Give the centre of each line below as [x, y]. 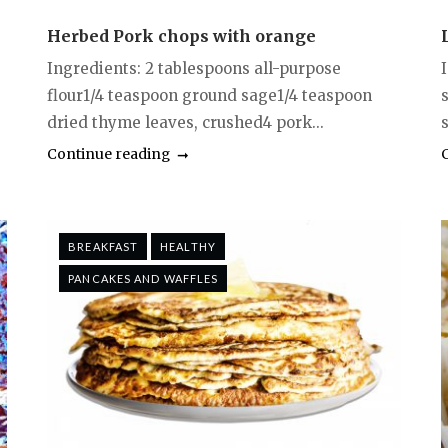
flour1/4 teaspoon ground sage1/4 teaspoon [210, 96]
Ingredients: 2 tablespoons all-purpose [194, 69]
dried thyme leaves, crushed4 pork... [186, 123]
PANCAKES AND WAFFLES [143, 279]
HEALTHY [188, 247]
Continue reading [109, 154]
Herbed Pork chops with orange [182, 36]
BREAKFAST [103, 247]
